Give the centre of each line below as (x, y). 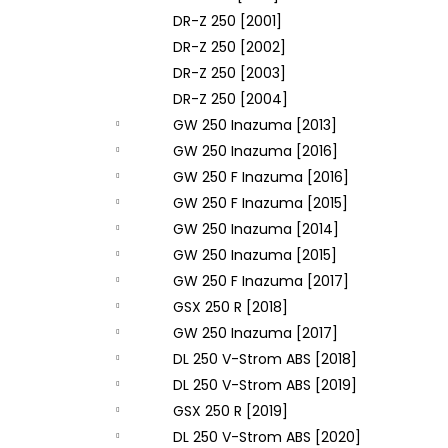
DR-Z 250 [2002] (229, 47)
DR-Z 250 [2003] (229, 73)
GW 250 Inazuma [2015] (255, 255)
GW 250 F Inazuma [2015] (260, 203)
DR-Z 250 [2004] (230, 99)
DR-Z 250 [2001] (227, 21)
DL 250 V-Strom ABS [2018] (265, 359)
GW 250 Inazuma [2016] (255, 151)
